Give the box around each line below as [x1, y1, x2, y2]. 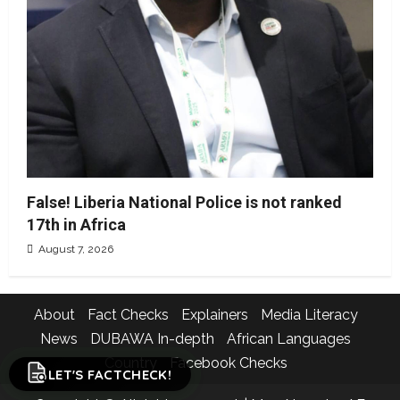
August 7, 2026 [36, 243, 113, 256]
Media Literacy [260, 306, 358, 324]
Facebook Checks [169, 354, 287, 372]
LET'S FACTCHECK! [48, 365, 171, 383]
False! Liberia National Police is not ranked [27, 193, 342, 212]
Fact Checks [87, 306, 169, 324]
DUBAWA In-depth [90, 330, 214, 348]
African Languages [227, 330, 351, 348]
